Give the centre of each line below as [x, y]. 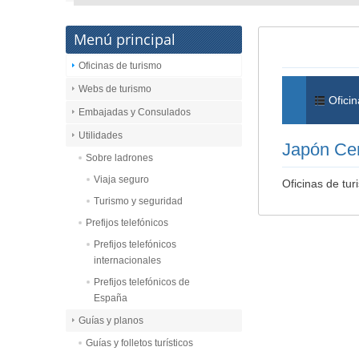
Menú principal [125, 39]
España [111, 298]
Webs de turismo [115, 89]
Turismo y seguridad [138, 201]
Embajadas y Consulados [135, 112]
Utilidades [101, 135]
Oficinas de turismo [120, 66]
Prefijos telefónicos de [142, 282]
